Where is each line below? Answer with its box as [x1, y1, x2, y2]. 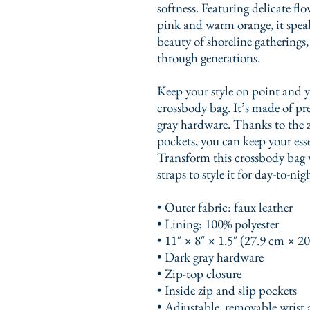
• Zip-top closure [157, 264, 241, 282]
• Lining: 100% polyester [157, 215, 279, 232]
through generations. [157, 48, 260, 66]
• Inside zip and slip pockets [157, 281, 297, 299]
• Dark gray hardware [157, 248, 264, 266]
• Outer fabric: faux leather [157, 198, 295, 216]
